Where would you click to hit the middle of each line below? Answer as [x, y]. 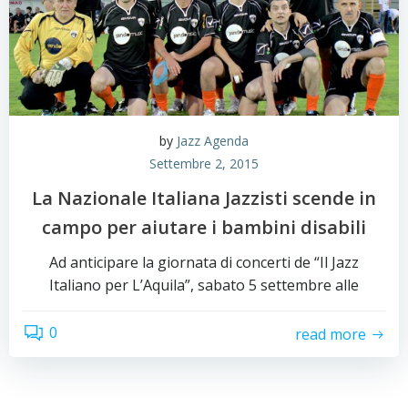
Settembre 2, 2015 [204, 163]
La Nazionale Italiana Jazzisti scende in [204, 198]
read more [331, 334]
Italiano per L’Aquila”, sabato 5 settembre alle [204, 285]
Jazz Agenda [213, 141]
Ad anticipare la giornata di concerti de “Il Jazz [204, 262]
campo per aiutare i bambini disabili [204, 227]
